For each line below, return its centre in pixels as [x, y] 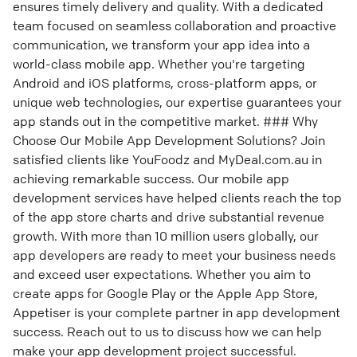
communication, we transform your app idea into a [161, 45]
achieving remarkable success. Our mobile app [151, 178]
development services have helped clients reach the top [177, 198]
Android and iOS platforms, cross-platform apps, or [165, 83]
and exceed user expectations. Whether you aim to [162, 274]
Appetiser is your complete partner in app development [177, 312]
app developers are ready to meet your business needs [174, 255]
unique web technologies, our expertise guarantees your [177, 102]
